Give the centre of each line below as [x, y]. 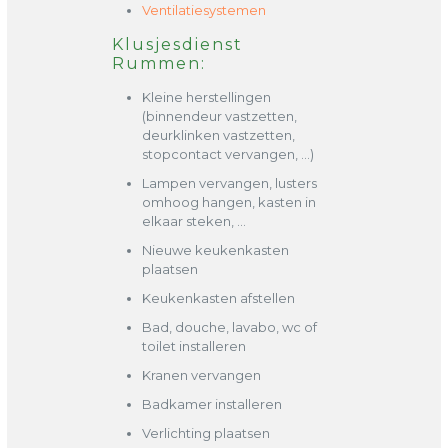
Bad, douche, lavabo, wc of [229, 327]
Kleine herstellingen [206, 97]
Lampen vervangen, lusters [229, 183]
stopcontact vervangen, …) [227, 154]
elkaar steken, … [193, 221]
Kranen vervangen [201, 375]
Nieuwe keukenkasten [215, 250]
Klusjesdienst [177, 44]
